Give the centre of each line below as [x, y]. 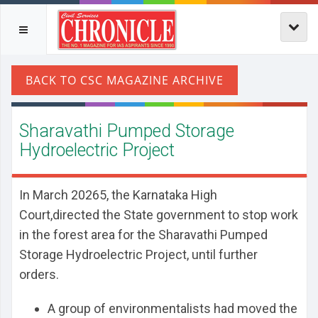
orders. [39, 274]
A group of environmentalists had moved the [172, 308]
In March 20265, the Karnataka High [118, 195]
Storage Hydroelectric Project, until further [138, 254]
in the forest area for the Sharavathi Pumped [143, 235]
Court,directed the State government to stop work [159, 215]
